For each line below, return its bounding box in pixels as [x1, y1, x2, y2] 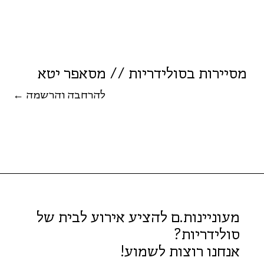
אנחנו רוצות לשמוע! [120, 243, 240, 260]
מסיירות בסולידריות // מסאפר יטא [38, 64, 247, 82]
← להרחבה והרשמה [26, 88, 106, 101]
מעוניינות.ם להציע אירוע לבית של [36, 209, 240, 226]
